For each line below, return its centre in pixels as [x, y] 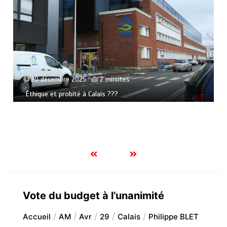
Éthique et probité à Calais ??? [72, 94]
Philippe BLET [173, 216]
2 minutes [115, 80]
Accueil [36, 216]
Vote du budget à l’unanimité [93, 195]
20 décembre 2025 [59, 80]
